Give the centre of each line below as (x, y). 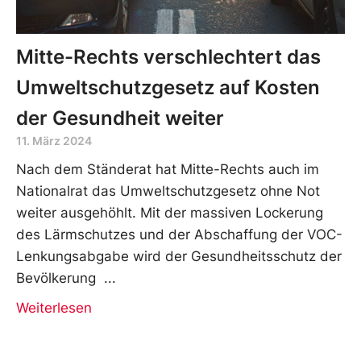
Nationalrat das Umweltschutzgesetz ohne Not (168, 191)
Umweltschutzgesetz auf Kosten (168, 87)
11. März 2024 (54, 140)
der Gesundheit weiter (120, 118)
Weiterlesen (54, 307)
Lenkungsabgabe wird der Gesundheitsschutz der (179, 256)
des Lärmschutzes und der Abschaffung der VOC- (179, 234)
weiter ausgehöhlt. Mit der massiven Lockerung (170, 212)
